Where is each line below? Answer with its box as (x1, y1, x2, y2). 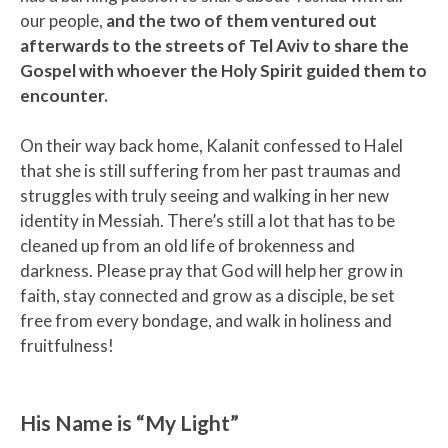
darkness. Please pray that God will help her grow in (20, 259, 403, 281)
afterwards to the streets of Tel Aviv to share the (20, 34, 409, 56)
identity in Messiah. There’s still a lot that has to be (20, 209, 395, 231)
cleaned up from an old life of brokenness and (20, 234, 355, 256)
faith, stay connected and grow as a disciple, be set (20, 284, 395, 306)
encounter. (20, 84, 108, 106)
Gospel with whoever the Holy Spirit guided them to (20, 59, 427, 81)
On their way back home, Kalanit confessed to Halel (20, 134, 403, 156)
